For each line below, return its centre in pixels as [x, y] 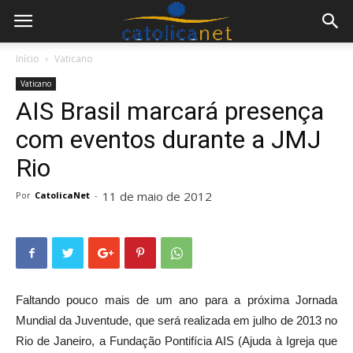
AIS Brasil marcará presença [170, 111]
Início [28, 59]
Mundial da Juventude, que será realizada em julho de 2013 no [176, 320]
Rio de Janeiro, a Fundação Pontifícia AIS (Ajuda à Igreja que [176, 341]
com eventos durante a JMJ [168, 139]
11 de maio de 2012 [157, 196]
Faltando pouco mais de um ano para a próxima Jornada [176, 300]
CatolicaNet [62, 195]
